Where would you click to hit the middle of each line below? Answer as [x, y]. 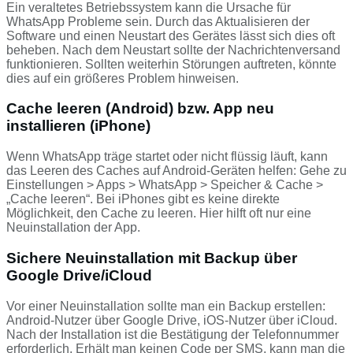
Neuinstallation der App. [73, 228]
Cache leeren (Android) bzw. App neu [140, 109]
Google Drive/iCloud [79, 275]
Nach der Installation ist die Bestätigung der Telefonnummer [173, 334]
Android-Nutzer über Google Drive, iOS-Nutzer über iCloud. [172, 320]
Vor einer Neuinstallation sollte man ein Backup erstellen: [166, 306]
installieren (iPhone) [78, 126]
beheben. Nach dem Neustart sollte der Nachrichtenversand [173, 50]
